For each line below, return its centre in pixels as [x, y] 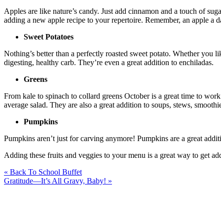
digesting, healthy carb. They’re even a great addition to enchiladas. [109, 62]
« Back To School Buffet [43, 172]
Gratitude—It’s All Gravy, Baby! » [58, 181]
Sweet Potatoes [49, 37]
